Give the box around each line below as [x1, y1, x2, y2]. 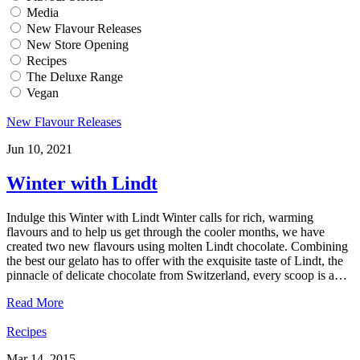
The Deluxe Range [27, 69, 123, 84]
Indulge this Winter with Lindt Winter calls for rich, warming [6, 210, 313, 224]
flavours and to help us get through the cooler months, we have [6, 224, 325, 239]
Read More [6, 295, 63, 309]
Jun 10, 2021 [6, 141, 72, 156]
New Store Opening [27, 37, 129, 51]
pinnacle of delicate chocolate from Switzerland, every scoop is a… [6, 268, 347, 282]
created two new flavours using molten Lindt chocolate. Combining [6, 239, 348, 253]
